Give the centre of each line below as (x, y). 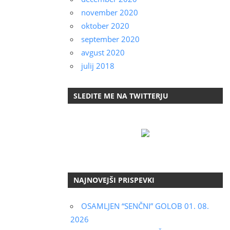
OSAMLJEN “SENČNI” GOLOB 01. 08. (145, 206)
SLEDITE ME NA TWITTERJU (121, 95)
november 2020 (109, 13)
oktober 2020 (105, 26)
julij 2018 (98, 66)
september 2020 (110, 39)
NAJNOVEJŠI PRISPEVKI (114, 180)
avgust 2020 (103, 53)
